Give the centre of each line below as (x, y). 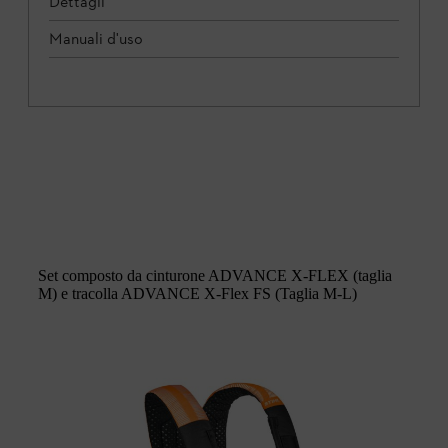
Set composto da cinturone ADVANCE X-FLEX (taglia (215, 276)
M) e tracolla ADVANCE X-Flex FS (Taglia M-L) (197, 294)
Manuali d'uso (96, 39)
